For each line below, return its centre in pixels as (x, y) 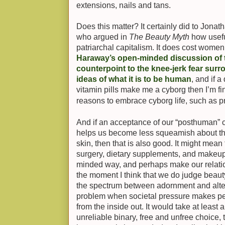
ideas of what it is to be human (134, 79)
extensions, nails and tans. (124, 5)
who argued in (103, 37)
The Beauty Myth (159, 37)
